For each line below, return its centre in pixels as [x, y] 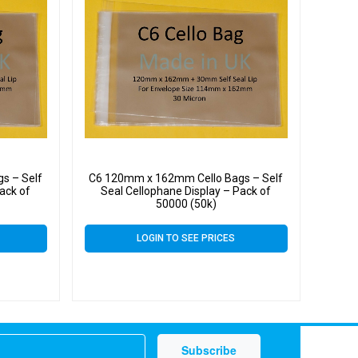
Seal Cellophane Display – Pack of [186, 191]
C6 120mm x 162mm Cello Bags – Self [186, 178]
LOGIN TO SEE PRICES [186, 238]
